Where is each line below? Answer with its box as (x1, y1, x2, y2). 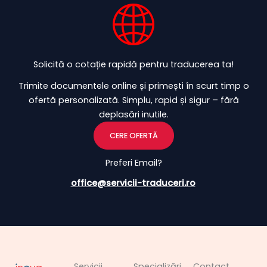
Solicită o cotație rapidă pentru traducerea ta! (33, 58, 234, 70)
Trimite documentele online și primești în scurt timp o (18, 79, 249, 92)
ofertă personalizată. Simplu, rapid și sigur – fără (28, 94, 239, 106)
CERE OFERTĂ (109, 130, 158, 141)
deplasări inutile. (98, 108, 169, 120)
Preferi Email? (105, 156, 162, 169)
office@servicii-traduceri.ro (70, 176, 195, 189)
